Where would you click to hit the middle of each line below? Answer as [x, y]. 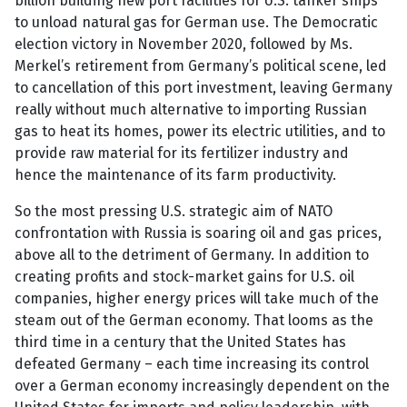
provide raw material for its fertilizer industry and [182, 154]
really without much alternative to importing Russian [191, 110]
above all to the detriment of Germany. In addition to [192, 255]
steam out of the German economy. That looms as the [194, 321]
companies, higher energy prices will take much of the [197, 299]
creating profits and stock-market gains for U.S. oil [184, 277]
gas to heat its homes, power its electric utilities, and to [200, 132]
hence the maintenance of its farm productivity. [175, 175]
